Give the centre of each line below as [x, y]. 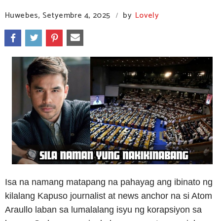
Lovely [147, 16]
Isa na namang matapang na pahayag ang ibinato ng [109, 182]
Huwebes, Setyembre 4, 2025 [58, 16]
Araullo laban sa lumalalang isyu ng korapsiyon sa [103, 209]
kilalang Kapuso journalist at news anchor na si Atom [109, 196]
